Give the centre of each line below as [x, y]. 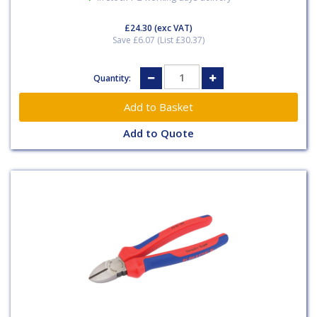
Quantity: [113, 78]
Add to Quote [158, 133]
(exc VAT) [172, 28]
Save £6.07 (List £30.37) [158, 40]
